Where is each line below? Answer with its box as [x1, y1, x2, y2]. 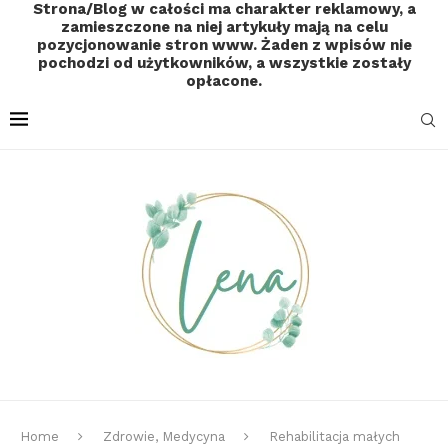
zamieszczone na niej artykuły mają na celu [60, 18, 388, 36]
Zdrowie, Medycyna [103, 429, 225, 444]
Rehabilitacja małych [269, 429, 400, 444]
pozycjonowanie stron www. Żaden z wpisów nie [36, 36, 412, 54]
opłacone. [186, 72, 262, 90]
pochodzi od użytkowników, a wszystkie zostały [37, 54, 411, 72]
